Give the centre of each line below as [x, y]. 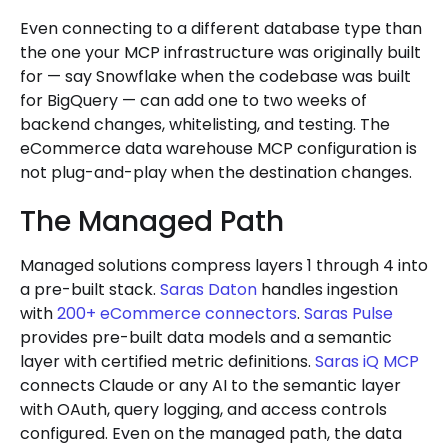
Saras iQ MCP [367, 361]
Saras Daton [208, 289]
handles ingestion [327, 289]
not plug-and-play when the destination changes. [216, 172]
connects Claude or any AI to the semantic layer [210, 385]
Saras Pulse [348, 313]
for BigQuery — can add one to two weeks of [193, 100]
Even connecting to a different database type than [221, 28]
